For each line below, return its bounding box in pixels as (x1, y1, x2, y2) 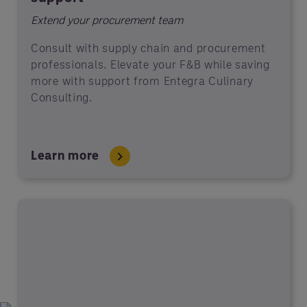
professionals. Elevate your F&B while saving (31, 58, 270, 71)
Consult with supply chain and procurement (31, 41, 266, 54)
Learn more (31, 147, 100, 162)
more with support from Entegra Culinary (31, 74, 254, 87)
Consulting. (31, 90, 96, 103)
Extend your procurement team (31, 13, 183, 26)
